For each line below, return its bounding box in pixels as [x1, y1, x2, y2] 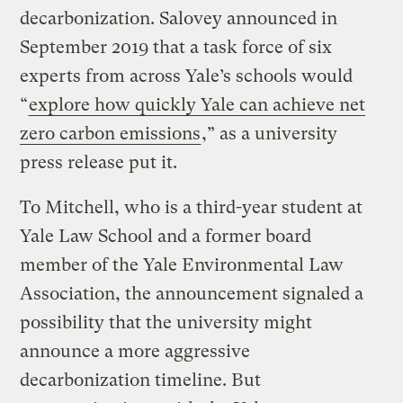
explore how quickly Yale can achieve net [29, 94, 366, 115]
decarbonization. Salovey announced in [20, 7, 338, 29]
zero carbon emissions [20, 122, 201, 144]
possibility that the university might [20, 311, 313, 333]
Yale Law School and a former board [20, 225, 312, 246]
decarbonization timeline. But [20, 369, 262, 390]
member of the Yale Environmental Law [20, 254, 345, 275]
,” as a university [201, 122, 338, 144]
